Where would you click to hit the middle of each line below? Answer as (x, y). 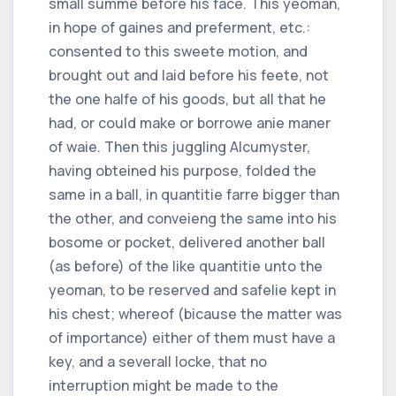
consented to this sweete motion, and (178, 51)
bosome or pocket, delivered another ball (187, 242)
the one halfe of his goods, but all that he (187, 99)
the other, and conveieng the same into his (193, 218)
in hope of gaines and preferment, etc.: (179, 27)
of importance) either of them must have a (192, 337)
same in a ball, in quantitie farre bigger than (194, 194)
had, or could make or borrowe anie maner (190, 122)
